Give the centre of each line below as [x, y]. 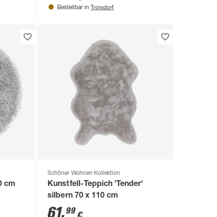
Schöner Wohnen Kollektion [84, 173]
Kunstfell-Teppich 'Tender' [95, 184]
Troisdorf [102, 7]
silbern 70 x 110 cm [83, 196]
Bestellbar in [74, 8]
